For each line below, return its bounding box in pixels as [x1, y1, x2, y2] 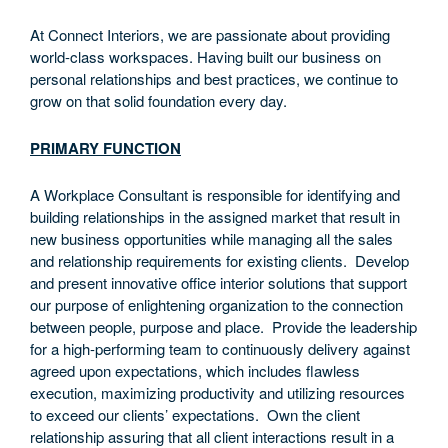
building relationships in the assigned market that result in [30, 206, 400, 227]
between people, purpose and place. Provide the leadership [30, 316, 417, 337]
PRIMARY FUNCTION [30, 137, 181, 159]
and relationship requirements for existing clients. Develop [30, 250, 409, 271]
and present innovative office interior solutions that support [30, 272, 407, 293]
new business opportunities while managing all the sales [30, 228, 393, 249]
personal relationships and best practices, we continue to [30, 68, 398, 89]
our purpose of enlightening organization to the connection [30, 294, 403, 315]
